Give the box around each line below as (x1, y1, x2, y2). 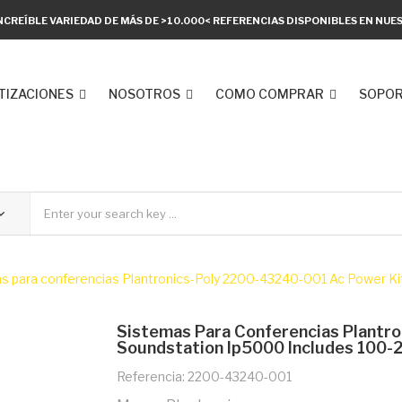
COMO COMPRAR (215, 86, 324, 101)
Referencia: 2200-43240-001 (116, 369, 292, 384)
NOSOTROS (109, 86, 180, 101)
